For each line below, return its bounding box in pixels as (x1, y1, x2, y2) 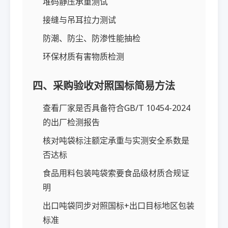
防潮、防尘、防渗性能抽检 (43, 33, 140, 44)
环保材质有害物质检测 (43, 51, 124, 62)
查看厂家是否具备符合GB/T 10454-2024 (43, 102, 190, 113)
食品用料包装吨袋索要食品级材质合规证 (43, 167, 189, 179)
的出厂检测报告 (43, 117, 100, 128)
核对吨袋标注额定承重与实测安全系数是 (43, 135, 189, 146)
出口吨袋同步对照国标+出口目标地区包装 (43, 200, 194, 211)
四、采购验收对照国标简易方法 (33, 79, 175, 93)
